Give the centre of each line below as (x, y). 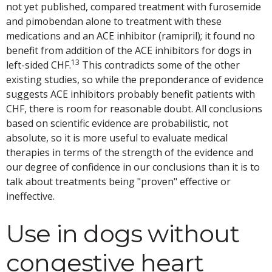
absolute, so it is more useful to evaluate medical (117, 138)
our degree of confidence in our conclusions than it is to (133, 167)
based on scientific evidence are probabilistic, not (117, 124)
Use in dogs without (123, 234)
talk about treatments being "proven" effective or (118, 182)
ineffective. (30, 196)
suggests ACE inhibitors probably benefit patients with (131, 94)
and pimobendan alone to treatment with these (114, 22)
